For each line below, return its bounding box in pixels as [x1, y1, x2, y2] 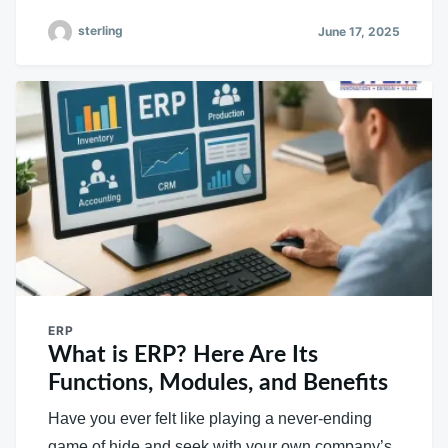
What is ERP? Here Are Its [48, 343, 318, 367]
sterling [78, 23, 123, 39]
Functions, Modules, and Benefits [48, 371, 388, 395]
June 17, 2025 [318, 24, 400, 40]
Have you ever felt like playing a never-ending [48, 410, 372, 428]
